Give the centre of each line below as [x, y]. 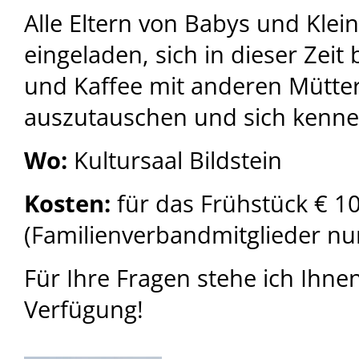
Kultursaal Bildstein [175, 160]
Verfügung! [84, 309]
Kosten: [67, 203]
